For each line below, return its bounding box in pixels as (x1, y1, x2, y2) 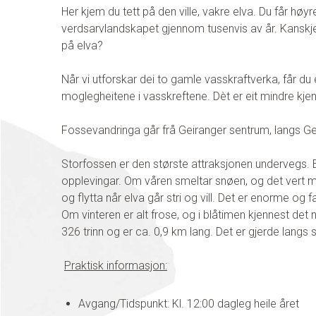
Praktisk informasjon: (64, 258, 167, 272)
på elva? (61, 38, 103, 52)
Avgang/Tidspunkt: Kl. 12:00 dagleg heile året (78, 296, 299, 310)
